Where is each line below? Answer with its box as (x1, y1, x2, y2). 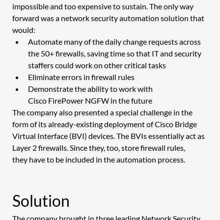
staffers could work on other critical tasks (27, 60, 167, 70)
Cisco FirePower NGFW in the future (27, 95, 154, 105)
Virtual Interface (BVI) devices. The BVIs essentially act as (12, 131, 206, 140)
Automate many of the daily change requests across (27, 36, 202, 46)
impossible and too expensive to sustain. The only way (12, 1, 195, 11)
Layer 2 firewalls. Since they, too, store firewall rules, (12, 142, 187, 152)
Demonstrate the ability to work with (27, 83, 154, 93)
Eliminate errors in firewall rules (27, 72, 136, 82)
